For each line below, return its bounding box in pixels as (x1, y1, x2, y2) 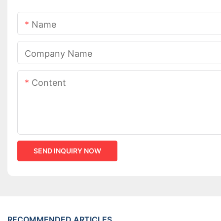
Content (32, 77, 66, 88)
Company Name (25, 48, 92, 59)
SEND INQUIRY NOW (34, 147, 101, 155)
